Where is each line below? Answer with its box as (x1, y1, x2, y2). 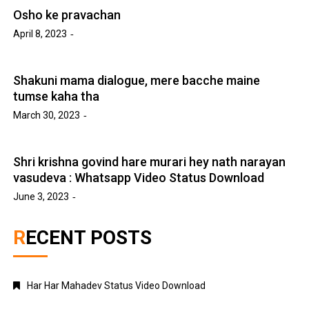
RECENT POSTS (26, 226, 152, 249)
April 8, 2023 (13, 28, 68, 39)
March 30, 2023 (13, 109, 81, 121)
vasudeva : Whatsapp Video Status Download (13, 170, 265, 185)
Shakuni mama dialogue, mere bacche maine (13, 72, 261, 88)
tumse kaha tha (13, 88, 100, 103)
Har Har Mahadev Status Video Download (27, 279, 206, 291)
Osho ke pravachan (13, 7, 121, 22)
